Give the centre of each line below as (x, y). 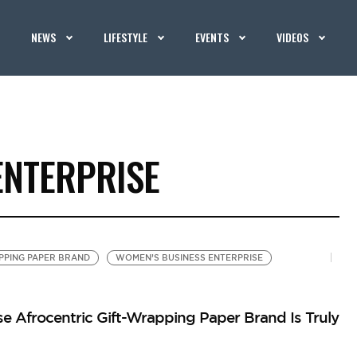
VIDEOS (293, 37)
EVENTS (212, 37)
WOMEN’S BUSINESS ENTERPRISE (189, 258)
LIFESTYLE (126, 37)
